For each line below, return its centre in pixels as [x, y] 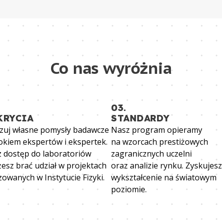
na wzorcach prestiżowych [160, 142]
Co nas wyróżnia [111, 68]
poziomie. [129, 190]
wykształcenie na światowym [164, 178]
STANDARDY [140, 118]
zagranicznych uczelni [151, 154]
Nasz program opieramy [157, 130]
